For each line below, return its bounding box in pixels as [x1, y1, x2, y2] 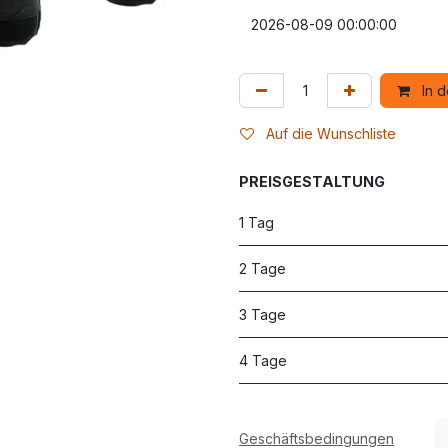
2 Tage [239, 260, 286, 277]
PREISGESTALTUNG [239, 173, 385, 190]
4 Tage [239, 352, 287, 369]
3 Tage [239, 306, 286, 323]
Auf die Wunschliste [266, 125, 396, 142]
